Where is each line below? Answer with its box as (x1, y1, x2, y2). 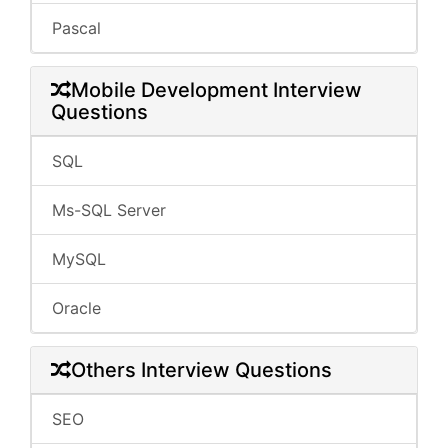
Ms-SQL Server (52, 200, 166, 220)
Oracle (52, 298, 101, 318)
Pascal (52, 18, 101, 38)
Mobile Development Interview (71, 78, 362, 102)
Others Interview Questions (71, 358, 332, 382)
